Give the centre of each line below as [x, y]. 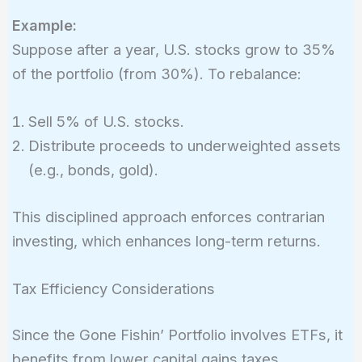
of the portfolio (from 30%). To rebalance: [156, 74]
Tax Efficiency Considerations [113, 288]
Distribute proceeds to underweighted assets [184, 146]
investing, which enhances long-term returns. [166, 240]
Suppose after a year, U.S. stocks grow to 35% [173, 49]
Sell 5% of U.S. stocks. [106, 122]
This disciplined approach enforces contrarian [168, 216]
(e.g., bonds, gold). [93, 170]
